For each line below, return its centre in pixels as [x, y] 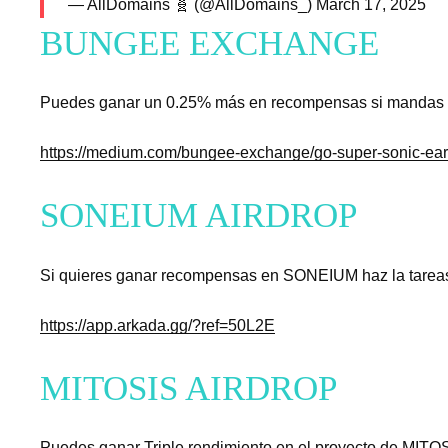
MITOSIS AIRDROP [188, 388]
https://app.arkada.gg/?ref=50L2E [157, 325]
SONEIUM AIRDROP [198, 216]
